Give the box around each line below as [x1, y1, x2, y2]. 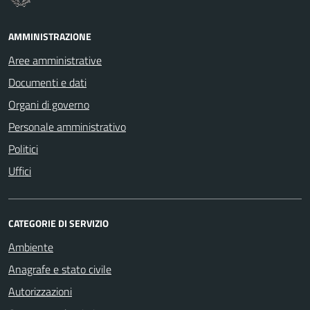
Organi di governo [8, 95, 89, 113]
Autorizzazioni [8, 282, 72, 300]
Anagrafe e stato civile [8, 260, 111, 277]
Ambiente [8, 238, 53, 255]
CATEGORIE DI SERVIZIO [8, 215, 109, 230]
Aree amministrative [8, 51, 102, 69]
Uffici [8, 162, 31, 179]
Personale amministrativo [8, 118, 126, 135]
